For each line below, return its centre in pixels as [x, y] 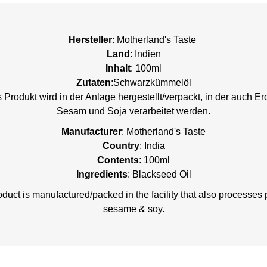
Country [121, 146]
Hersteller [90, 40]
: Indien [145, 54]
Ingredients [102, 175]
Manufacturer [91, 132]
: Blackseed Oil [159, 175]
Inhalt [118, 69]
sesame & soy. [133, 209]
